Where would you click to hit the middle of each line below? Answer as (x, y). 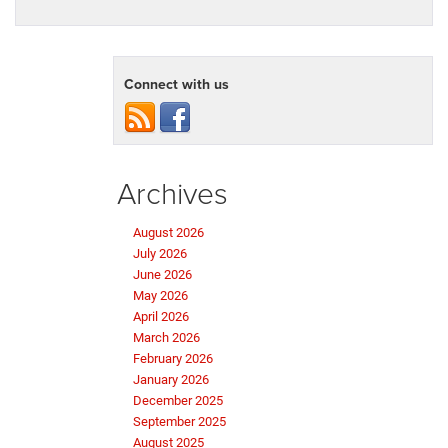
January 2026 (171, 379)
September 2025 (179, 421)
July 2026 (160, 253)
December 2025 (178, 400)
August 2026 (168, 232)
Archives (172, 192)
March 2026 (166, 337)
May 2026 (160, 295)
